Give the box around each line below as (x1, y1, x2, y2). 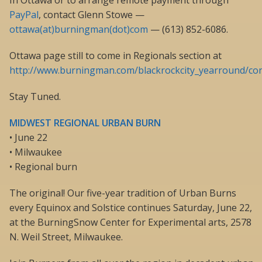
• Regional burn (9, 160, 77, 174)
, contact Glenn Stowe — (39, 8, 144, 22)
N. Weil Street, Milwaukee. (9, 230, 123, 244)
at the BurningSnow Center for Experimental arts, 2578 (9, 216, 251, 229)
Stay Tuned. (9, 90, 61, 104)
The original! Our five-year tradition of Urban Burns (9, 187, 236, 200)
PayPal (9, 8, 39, 22)
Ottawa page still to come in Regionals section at (9, 49, 222, 63)
